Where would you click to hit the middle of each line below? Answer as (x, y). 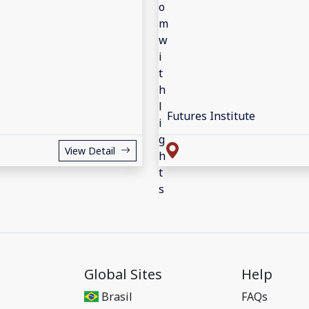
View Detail (90, 150)
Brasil (117, 297)
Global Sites (123, 274)
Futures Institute (211, 116)
